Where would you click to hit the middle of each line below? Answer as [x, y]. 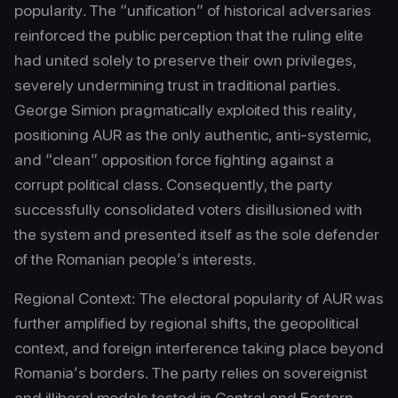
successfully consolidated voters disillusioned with [188, 209]
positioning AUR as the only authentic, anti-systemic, [193, 135]
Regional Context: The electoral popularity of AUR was [199, 298]
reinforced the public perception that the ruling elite [189, 35]
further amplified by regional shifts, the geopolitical [187, 323]
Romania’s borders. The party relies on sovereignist [191, 373]
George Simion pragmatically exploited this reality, [185, 110]
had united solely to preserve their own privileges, [185, 60]
